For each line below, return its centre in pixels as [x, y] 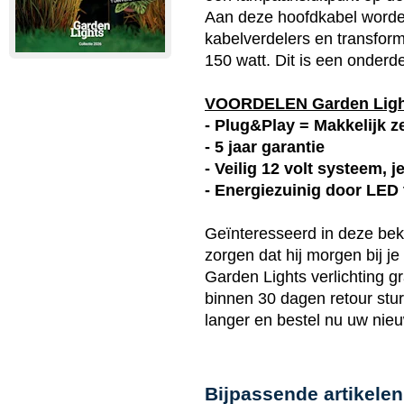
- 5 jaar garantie [265, 147]
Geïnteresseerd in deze [291, 234]
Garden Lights [256, 277]
